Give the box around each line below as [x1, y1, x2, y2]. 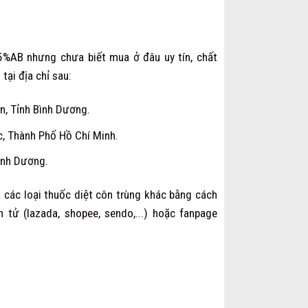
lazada [27, 206, 58, 221]
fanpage [179, 206, 217, 221]
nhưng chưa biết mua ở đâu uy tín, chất [23, 49, 218, 64]
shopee [64, 206, 98, 221]
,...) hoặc [133, 206, 179, 221]
